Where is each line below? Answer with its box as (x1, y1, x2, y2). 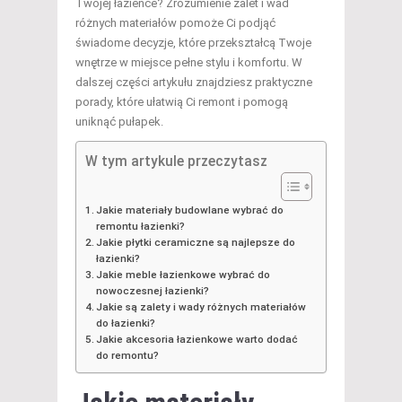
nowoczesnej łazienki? (96, 284, 210, 298)
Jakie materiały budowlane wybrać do (96, 204, 284, 217)
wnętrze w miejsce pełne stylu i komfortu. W (75, 56, 302, 70)
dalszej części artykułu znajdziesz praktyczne (75, 75, 312, 90)
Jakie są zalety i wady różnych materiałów (96, 301, 307, 314)
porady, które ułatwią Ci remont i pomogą (75, 95, 288, 109)
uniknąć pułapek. (75, 115, 163, 129)
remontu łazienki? (96, 220, 186, 233)
